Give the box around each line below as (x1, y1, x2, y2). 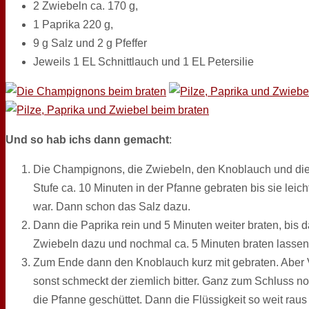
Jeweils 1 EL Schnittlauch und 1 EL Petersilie (33, 55, 254, 68)
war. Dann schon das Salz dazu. (33, 200, 190, 212)
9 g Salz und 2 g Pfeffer (33, 37, 147, 49)
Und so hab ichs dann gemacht (6, 133, 169, 146)
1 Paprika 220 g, (33, 18, 113, 30)
